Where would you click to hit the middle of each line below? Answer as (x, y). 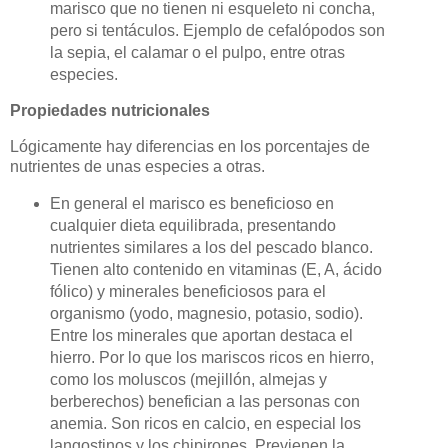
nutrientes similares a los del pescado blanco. (211, 247)
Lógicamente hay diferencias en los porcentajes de (190, 147)
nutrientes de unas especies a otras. (137, 167)
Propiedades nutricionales (110, 111)
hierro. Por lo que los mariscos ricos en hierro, (211, 357)
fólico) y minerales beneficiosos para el (187, 291)
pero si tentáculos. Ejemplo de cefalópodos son (217, 30)
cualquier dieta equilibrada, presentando (192, 225)
